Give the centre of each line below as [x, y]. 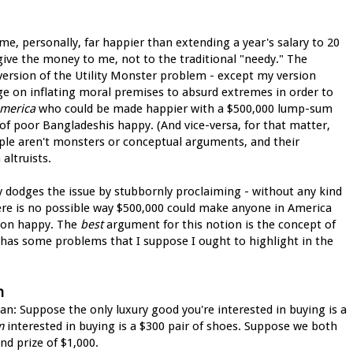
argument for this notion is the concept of [219, 224]
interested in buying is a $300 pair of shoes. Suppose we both [171, 326]
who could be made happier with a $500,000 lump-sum [184, 108]
